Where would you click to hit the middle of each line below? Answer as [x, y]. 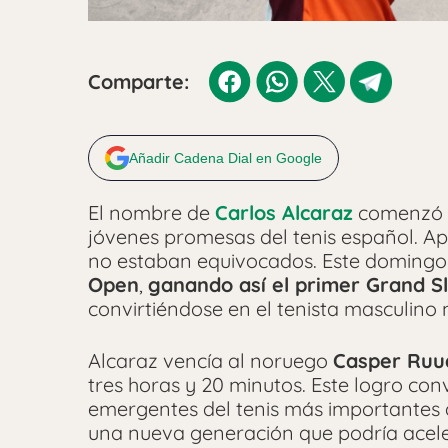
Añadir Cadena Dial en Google [225, 158]
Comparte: [138, 82]
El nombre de [149, 213]
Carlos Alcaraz [284, 213]
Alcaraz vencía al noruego [210, 361]
